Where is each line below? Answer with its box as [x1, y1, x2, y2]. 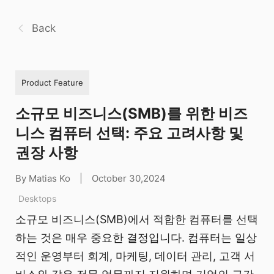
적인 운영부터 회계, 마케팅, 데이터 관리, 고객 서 [15, 250, 255, 263]
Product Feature [21, 77, 83, 87]
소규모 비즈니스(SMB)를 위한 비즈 [15, 104, 248, 122]
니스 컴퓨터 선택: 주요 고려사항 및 [15, 124, 243, 142]
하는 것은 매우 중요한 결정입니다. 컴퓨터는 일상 [15, 231, 257, 245]
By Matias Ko [15, 172, 70, 184]
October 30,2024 [92, 172, 166, 184]
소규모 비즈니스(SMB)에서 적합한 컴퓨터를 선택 [15, 213, 258, 226]
